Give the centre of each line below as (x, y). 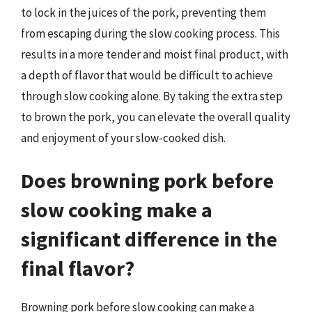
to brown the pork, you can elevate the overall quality (156, 117)
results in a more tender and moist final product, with (155, 54)
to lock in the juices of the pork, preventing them (143, 12)
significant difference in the (149, 239)
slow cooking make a (117, 210)
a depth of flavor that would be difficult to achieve (147, 75)
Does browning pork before (147, 180)
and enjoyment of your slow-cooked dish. (123, 138)
